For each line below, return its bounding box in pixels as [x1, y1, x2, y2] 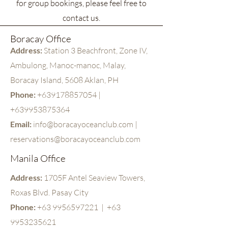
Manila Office [10, 152, 66, 164]
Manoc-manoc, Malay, [49, 60, 126, 70]
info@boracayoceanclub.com [33, 119, 133, 129]
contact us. [63, 13, 100, 23]
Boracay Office [10, 33, 71, 45]
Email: [10, 119, 33, 129]
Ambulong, [10, 60, 49, 70]
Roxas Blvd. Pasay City [10, 187, 89, 197]
